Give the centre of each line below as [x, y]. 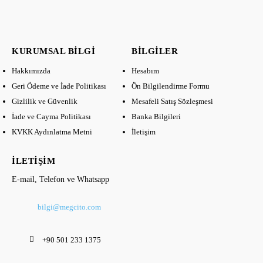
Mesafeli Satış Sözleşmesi [172, 101]
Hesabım [145, 71]
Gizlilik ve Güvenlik [45, 101]
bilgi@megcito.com [69, 207]
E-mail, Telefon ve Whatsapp [60, 179]
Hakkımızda [31, 71]
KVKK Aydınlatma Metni [52, 132]
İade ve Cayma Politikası [51, 117]
